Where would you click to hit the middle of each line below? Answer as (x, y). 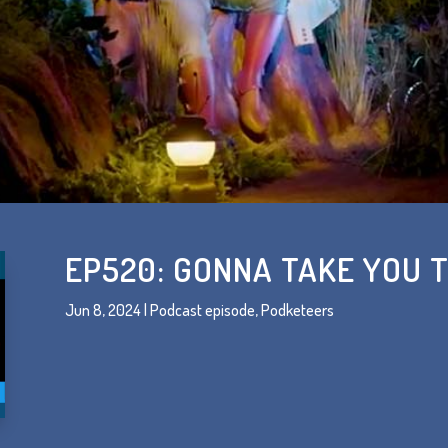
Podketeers (297, 310)
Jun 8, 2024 (102, 310)
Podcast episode (202, 310)
